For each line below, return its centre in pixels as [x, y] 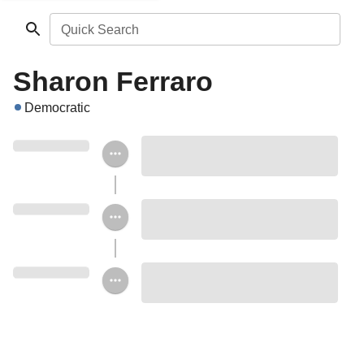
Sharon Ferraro [113, 81]
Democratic [57, 108]
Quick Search [100, 30]
